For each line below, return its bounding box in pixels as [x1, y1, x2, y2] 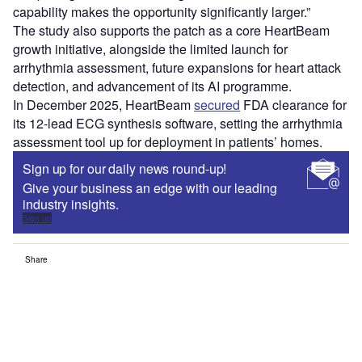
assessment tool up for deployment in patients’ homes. [13, 133, 322, 152]
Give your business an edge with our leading [23, 179, 277, 198]
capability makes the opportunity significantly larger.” [13, 2, 310, 22]
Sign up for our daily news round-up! [23, 159, 227, 179]
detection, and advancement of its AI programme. [13, 77, 292, 96]
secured [194, 95, 240, 115]
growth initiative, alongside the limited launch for [13, 40, 288, 59]
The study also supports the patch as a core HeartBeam [13, 21, 330, 40]
